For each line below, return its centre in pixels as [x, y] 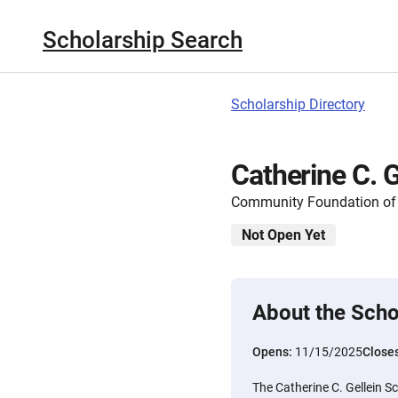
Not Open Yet [283, 235]
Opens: [274, 352]
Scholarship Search [143, 40]
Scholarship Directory [298, 104]
